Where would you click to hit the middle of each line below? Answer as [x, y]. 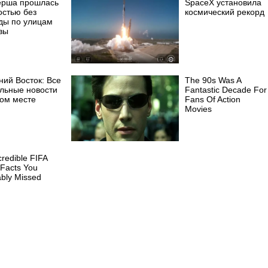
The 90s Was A [213, 80]
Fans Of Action [213, 99]
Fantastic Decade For [226, 89]
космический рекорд [225, 12]
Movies [198, 109]
